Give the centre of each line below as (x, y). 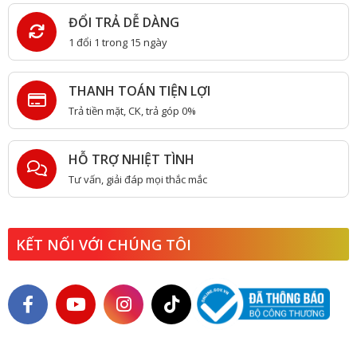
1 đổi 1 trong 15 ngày (118, 42)
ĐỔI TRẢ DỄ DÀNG (124, 22)
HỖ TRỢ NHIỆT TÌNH (131, 159)
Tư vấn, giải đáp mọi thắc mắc (138, 179)
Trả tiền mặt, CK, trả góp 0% (132, 110)
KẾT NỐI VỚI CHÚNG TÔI (104, 245)
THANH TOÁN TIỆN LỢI (139, 90)
